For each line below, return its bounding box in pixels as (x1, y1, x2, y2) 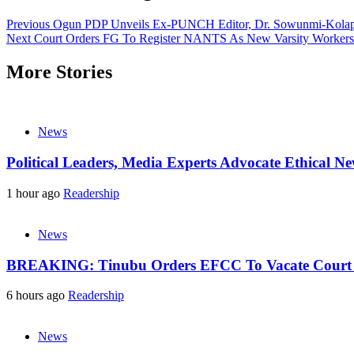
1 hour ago (6, 186, 63, 200)
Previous (6, 17, 50, 31)
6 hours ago (6, 288, 68, 303)
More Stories (6, 61, 112, 82)
